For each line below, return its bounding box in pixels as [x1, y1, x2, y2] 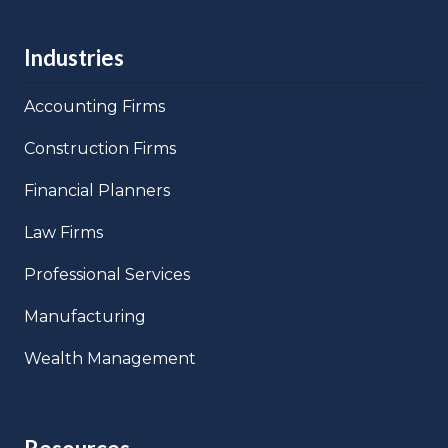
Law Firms [24, 222, 103, 242]
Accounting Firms [24, 96, 165, 116]
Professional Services [24, 264, 190, 284]
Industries [24, 43, 124, 71]
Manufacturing [24, 306, 146, 326]
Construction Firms [24, 138, 176, 158]
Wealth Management [24, 348, 196, 368]
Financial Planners [24, 180, 170, 200]
